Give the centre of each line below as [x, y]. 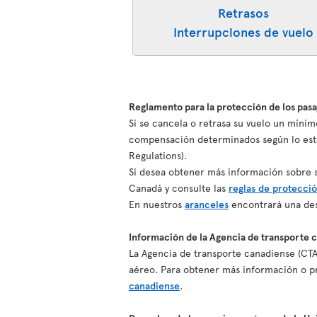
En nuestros [157, 204]
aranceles [207, 204]
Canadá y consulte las [179, 188]
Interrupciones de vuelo [244, 31]
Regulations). [158, 155]
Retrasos [244, 12]
